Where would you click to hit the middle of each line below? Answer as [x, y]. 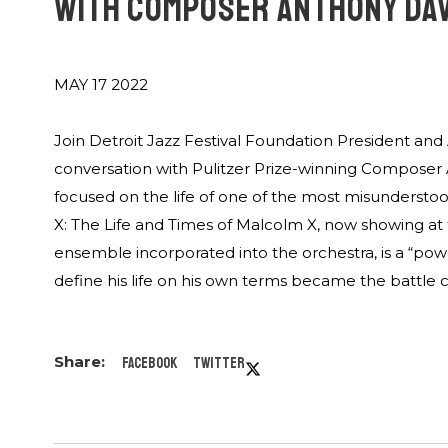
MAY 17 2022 [100, 85]
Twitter [218, 364]
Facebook [149, 364]
